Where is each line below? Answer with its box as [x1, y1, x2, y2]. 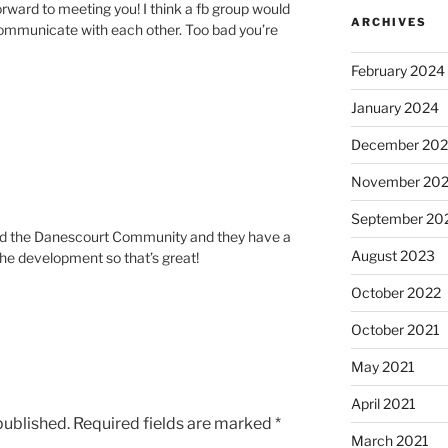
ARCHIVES [350, 14, 427, 29]
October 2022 [350, 283, 441, 301]
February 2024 [350, 61, 445, 79]
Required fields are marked [73, 414, 275, 434]
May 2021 [350, 357, 415, 375]
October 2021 [350, 320, 440, 338]
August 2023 [350, 246, 435, 264]
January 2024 [350, 98, 439, 116]
